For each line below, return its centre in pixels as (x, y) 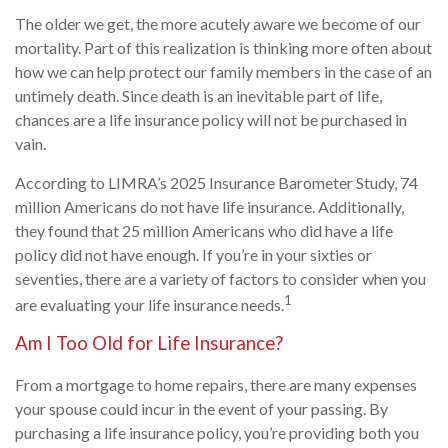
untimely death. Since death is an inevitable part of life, (198, 95)
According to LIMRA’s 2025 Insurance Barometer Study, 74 (216, 182)
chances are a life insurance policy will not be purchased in (211, 119)
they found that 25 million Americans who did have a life (204, 230)
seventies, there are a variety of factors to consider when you (220, 278)
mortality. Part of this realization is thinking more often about (223, 47)
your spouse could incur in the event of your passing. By (201, 409)
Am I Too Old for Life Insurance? (149, 343)
